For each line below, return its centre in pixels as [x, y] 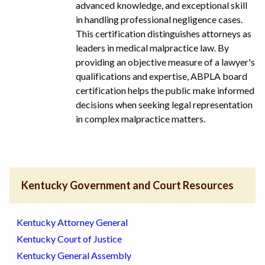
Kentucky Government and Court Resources [128, 185]
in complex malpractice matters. [140, 118]
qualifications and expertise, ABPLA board [161, 76]
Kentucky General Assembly [74, 255]
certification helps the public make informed [165, 90]
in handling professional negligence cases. [159, 19]
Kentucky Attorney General [72, 222]
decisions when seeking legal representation [164, 104]
